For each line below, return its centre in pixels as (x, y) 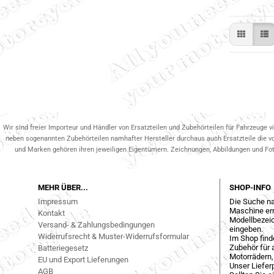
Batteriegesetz (63, 248)
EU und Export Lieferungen (83, 260)
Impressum (58, 202)
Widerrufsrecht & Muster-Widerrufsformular (113, 236)
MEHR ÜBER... (63, 187)
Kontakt (51, 213)
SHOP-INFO (250, 187)
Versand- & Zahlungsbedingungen (96, 225)
